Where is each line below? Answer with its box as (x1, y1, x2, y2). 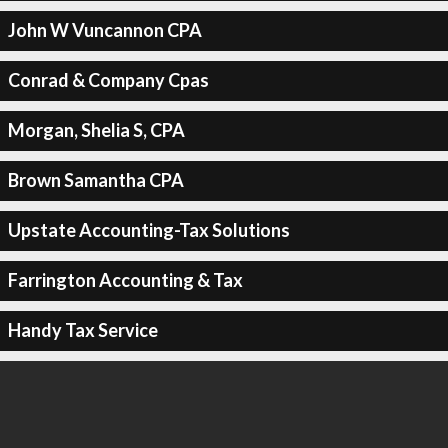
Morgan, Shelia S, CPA (7, 119, 185, 141)
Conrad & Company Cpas (7, 69, 209, 91)
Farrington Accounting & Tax (7, 269, 243, 291)
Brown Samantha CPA (7, 169, 184, 191)
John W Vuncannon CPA (7, 19, 202, 41)
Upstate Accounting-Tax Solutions (7, 219, 290, 241)
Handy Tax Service (7, 319, 158, 341)
